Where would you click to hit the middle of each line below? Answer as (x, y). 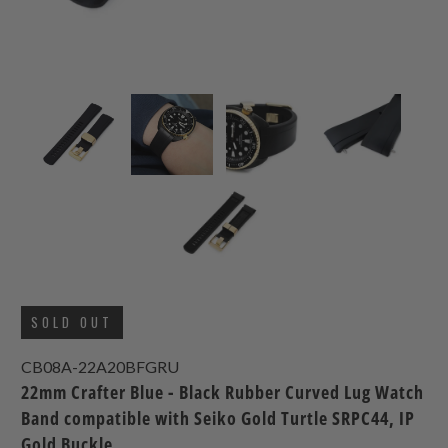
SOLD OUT (72, 321)
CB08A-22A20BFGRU (100, 366)
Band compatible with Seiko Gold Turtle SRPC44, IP (218, 417)
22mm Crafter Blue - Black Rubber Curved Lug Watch (223, 391)
